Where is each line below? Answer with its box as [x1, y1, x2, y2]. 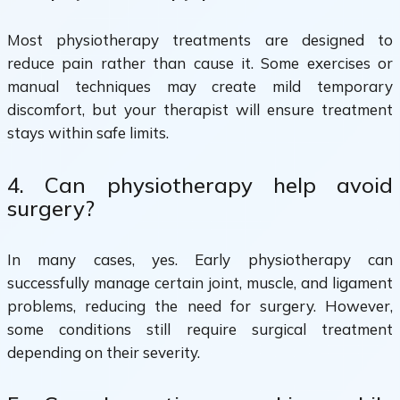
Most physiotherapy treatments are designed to [7, 29, 393, 49]
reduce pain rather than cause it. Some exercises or [7, 53, 393, 72]
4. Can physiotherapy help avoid [7, 171, 393, 198]
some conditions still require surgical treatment [7, 319, 393, 338]
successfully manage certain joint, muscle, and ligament [7, 272, 393, 292]
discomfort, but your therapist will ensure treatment [7, 99, 393, 119]
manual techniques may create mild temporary [7, 76, 393, 96]
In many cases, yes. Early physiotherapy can [7, 249, 393, 269]
